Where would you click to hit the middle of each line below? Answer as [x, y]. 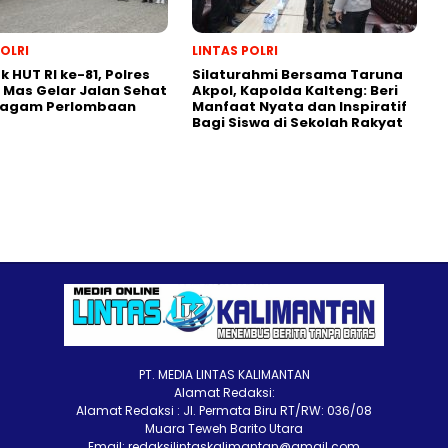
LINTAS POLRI [235, 50]
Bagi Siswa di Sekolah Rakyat [297, 122]
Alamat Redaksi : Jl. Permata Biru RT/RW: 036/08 [224, 410]
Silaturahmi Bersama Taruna [297, 74]
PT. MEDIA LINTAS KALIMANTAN [224, 374]
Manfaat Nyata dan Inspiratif [299, 106]
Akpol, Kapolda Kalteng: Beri [295, 90]
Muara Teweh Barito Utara [224, 428]
